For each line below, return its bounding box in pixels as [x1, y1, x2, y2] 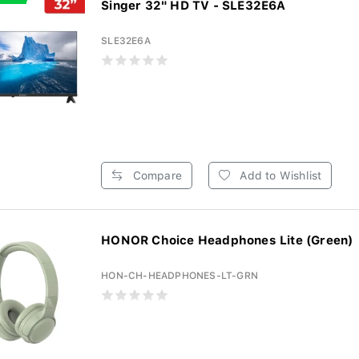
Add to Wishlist [236, 169, 322, 182]
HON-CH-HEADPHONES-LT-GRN [101, 270, 259, 281]
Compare [129, 169, 182, 182]
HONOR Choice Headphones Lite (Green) [101, 233, 353, 248]
